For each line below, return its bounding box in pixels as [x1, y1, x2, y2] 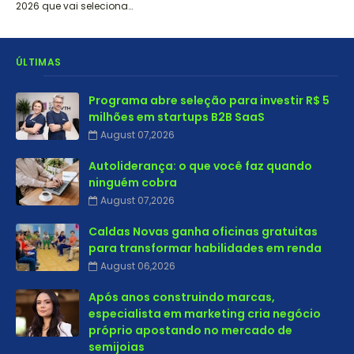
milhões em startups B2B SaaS [88, 109, 265, 125]
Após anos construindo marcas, [88, 289, 275, 305]
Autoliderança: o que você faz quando [88, 158, 312, 174]
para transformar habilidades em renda [88, 240, 322, 256]
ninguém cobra [88, 175, 177, 190]
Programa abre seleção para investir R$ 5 [88, 92, 330, 108]
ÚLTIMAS [16, 55, 62, 69]
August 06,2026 [100, 259, 175, 273]
